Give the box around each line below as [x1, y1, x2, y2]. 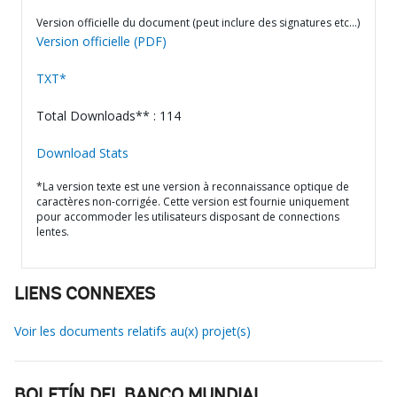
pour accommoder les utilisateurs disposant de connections [36, 209, 339, 224]
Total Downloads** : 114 [36, 107, 181, 124]
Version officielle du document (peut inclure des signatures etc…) [36, 15, 360, 30]
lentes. [36, 224, 69, 239]
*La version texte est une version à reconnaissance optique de [36, 179, 349, 194]
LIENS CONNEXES [14, 286, 155, 304]
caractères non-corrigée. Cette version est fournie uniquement [36, 194, 349, 209]
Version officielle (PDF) [36, 33, 167, 50]
